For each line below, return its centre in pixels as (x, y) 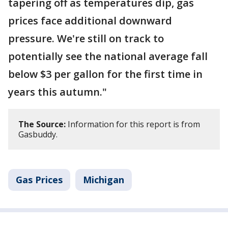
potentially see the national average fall (108, 56)
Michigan (104, 180)
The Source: (42, 124)
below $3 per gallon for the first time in (105, 74)
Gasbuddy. (38, 135)
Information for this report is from (133, 124)
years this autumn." (58, 92)
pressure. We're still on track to (86, 39)
